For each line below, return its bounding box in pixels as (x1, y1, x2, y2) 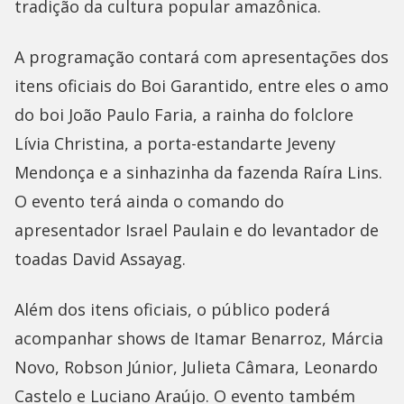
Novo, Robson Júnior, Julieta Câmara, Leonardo (14, 356, 378, 379)
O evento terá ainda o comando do (14, 190, 284, 213)
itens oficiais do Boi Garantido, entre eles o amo (14, 75, 389, 97)
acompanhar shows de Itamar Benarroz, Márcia (14, 327, 383, 350)
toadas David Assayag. (14, 248, 186, 271)
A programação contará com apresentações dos (14, 46, 389, 69)
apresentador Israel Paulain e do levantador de (14, 219, 379, 242)
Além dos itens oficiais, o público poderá (14, 298, 330, 321)
